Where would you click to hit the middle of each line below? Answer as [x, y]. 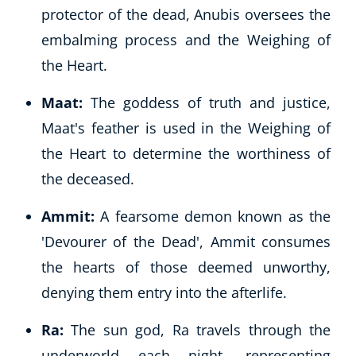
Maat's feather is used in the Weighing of [186, 128]
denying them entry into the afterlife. [164, 292]
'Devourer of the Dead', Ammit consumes [186, 241]
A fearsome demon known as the [213, 216]
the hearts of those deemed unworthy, [186, 267]
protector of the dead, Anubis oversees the [186, 14]
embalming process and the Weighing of [186, 39]
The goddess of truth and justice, [207, 102]
